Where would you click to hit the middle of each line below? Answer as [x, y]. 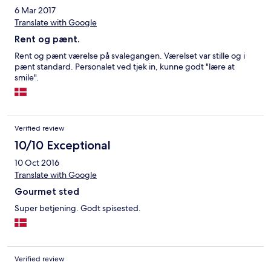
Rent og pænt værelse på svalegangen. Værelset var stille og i [130, 56]
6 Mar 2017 [35, 11]
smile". [27, 78]
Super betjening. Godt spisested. [78, 208]
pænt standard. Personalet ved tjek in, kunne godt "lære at [125, 67]
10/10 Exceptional [63, 145]
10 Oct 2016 [37, 163]
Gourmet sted [47, 192]
